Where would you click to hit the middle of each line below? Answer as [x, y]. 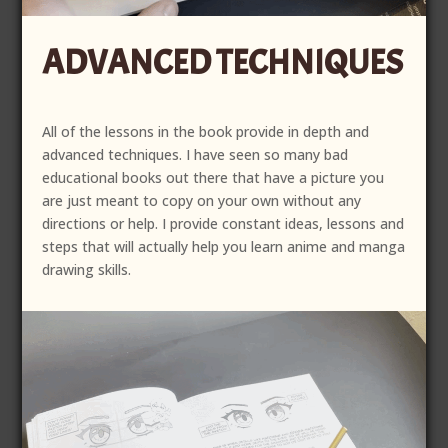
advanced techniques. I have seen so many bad [195, 155]
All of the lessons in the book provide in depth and [206, 132]
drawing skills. [87, 270]
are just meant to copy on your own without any [202, 201]
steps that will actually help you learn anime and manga [224, 247]
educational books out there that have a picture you [213, 178]
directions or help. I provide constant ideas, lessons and [223, 224]
